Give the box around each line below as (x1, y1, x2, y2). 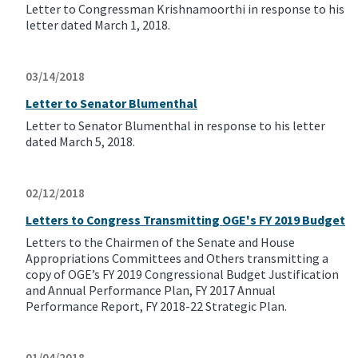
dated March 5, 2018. (26, 133, 135, 150)
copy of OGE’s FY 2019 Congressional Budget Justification (26, 266, 339, 283)
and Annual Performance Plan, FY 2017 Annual (26, 282, 276, 299)
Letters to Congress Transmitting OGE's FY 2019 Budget (26, 212, 345, 229)
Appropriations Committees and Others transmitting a (26, 250, 328, 267)
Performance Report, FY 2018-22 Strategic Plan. (26, 298, 287, 315)
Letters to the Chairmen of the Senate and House (26, 234, 295, 251)
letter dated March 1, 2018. (26, 17, 170, 34)
